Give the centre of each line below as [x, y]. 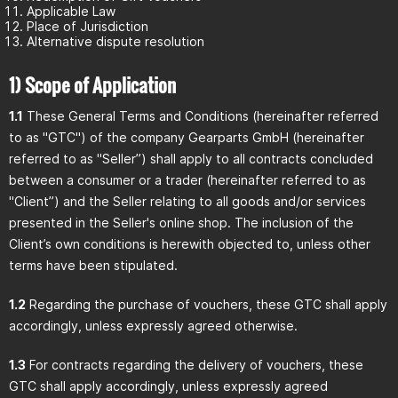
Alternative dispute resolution [115, 41]
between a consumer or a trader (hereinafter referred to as [187, 180]
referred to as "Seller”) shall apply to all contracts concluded [191, 159]
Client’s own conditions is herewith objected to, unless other [190, 244]
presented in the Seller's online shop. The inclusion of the [181, 223]
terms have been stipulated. [93, 265]
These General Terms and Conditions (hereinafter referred [201, 116]
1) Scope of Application [92, 85]
